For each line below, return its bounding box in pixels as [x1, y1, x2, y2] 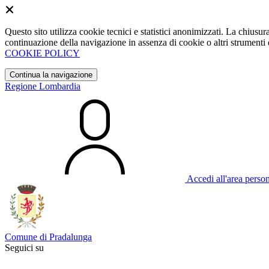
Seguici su [5, 243, 44, 253]
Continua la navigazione [10, 70, 92, 79]
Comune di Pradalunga [5, 232, 92, 242]
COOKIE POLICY [5, 48, 80, 58]
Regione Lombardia [5, 81, 80, 91]
